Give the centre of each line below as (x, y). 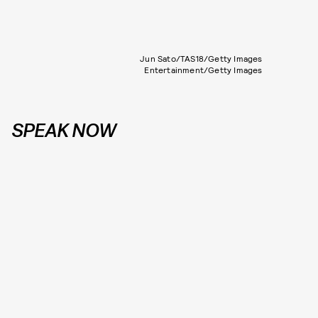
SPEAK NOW (64, 130)
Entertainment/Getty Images (203, 69)
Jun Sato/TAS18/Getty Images (201, 58)
